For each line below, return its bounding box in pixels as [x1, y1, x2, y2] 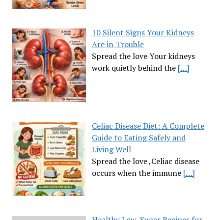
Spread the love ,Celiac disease [91, 156, 199, 167]
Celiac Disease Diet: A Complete [91, 120, 204, 132]
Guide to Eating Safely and [91, 132, 186, 143]
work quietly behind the [91, 62, 178, 73]
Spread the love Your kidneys [91, 50, 195, 61]
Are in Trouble [91, 38, 144, 50]
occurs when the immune [91, 167, 183, 179]
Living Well [91, 144, 131, 155]
